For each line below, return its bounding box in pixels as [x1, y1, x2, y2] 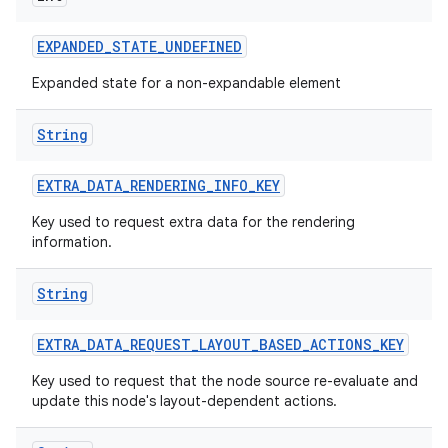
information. [32, 233, 112, 251]
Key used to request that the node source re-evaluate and [32, 372, 418, 390]
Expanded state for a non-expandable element [32, 74, 341, 92]
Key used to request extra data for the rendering [32, 213, 355, 231]
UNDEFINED [165, 37, 242, 56]
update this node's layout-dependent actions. [32, 392, 337, 410]
